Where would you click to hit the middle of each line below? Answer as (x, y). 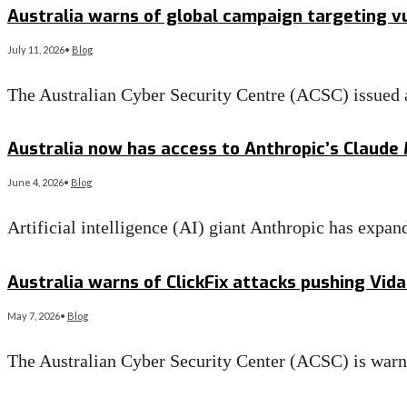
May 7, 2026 (34, 315)
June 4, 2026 (35, 183)
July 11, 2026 (36, 49)
